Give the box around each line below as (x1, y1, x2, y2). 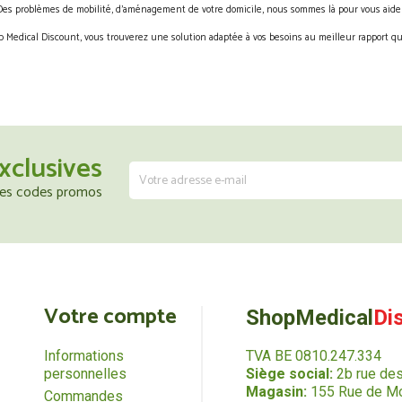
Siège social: (245, 365, 333, 382)
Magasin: (245, 383, 307, 400)
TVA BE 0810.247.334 (245, 347, 381, 364)
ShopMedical (245, 305, 373, 330)
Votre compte (43, 300, 177, 335)
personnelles (43, 365, 127, 382)
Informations (43, 347, 124, 364)
